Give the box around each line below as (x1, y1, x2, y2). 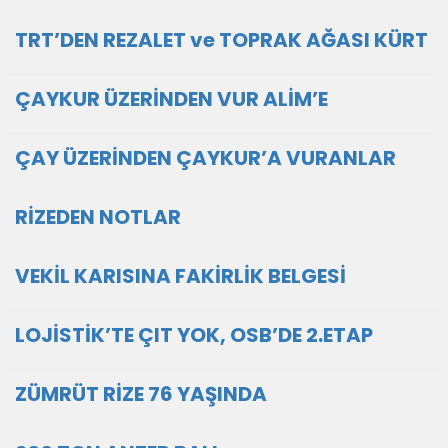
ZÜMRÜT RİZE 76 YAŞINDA (15, 380, 267, 408)
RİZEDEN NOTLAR (15, 203, 181, 231)
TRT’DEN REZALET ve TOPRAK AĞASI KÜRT (15, 26, 428, 54)
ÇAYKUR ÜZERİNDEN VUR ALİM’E (15, 85, 328, 113)
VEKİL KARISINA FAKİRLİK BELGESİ (15, 262, 346, 290)
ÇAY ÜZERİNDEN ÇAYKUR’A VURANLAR (15, 144, 396, 172)
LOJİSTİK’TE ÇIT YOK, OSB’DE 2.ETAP (15, 321, 373, 349)
